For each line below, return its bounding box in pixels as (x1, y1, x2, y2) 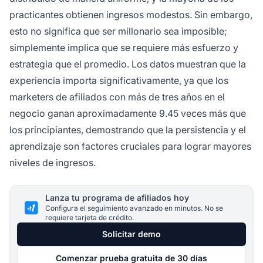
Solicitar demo (102, 229, 161, 240)
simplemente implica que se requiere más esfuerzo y (9, 42, 238, 54)
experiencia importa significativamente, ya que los (9, 75, 228, 87)
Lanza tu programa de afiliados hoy (45, 193, 189, 203)
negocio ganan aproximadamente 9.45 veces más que (9, 107, 246, 120)
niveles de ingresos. (9, 157, 96, 169)
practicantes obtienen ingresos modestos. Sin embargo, (9, 9, 252, 21)
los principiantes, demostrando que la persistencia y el (9, 124, 246, 136)
